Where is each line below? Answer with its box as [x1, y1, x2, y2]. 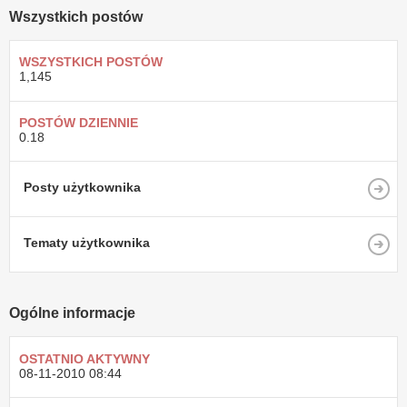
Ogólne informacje [9, 305, 135, 322]
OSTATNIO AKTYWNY [19, 351, 150, 366]
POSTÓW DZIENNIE [19, 115, 138, 131]
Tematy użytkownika [24, 235, 150, 251]
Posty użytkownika [24, 180, 141, 195]
